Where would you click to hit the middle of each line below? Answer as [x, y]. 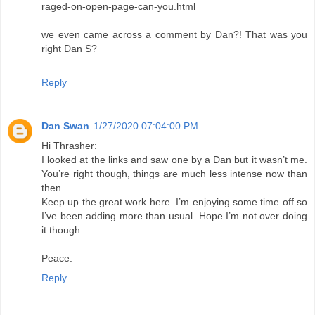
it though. [62, 230]
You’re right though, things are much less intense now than [174, 173]
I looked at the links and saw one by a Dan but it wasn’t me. [174, 159]
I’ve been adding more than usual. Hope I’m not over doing [174, 216]
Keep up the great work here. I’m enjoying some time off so [174, 201]
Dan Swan [65, 126]
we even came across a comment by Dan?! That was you [174, 34]
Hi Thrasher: [69, 145]
